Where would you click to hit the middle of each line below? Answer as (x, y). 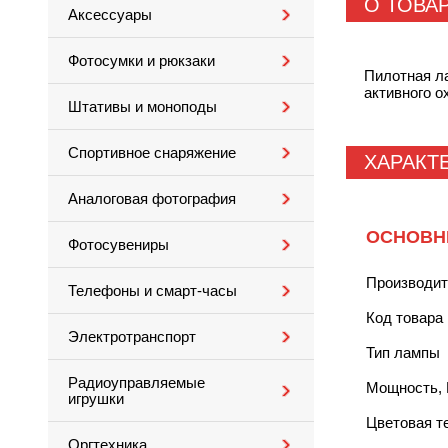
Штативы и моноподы (142, 107)
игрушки (96, 399)
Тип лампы (403, 352)
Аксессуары (110, 15)
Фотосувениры (118, 245)
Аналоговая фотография (152, 199)
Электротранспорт (132, 337)
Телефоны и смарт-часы (152, 291)
